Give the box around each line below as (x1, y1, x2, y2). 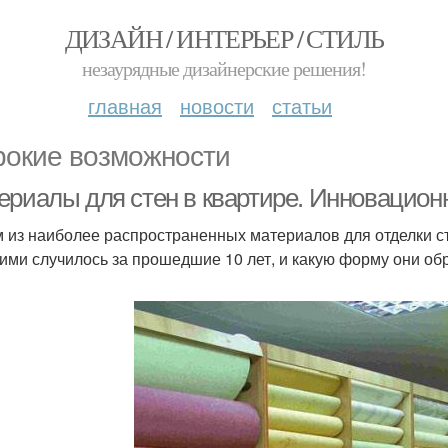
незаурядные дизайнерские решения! (82, 55, 366, 82)
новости (180, 91, 254, 120)
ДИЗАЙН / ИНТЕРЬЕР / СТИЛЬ (64, 21, 384, 55)
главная (88, 91, 162, 120)
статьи (272, 91, 332, 120)
